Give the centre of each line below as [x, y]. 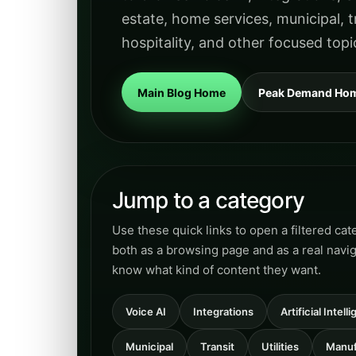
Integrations [223, 311]
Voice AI [146, 311]
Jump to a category [208, 200]
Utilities [280, 346]
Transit [217, 346]
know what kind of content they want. [217, 270]
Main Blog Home [182, 92]
